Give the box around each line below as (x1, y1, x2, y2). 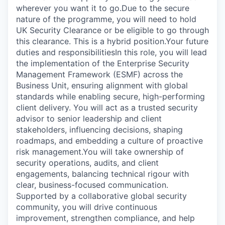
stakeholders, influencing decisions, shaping (16, 124, 183, 135)
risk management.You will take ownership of (16, 146, 184, 157)
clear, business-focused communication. (16, 179, 168, 190)
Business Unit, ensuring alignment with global (16, 80, 188, 90)
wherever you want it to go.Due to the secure (16, 3, 189, 13)
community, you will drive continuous (16, 201, 157, 212)
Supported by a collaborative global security (16, 190, 187, 201)
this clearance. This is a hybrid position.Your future (16, 36, 208, 46)
